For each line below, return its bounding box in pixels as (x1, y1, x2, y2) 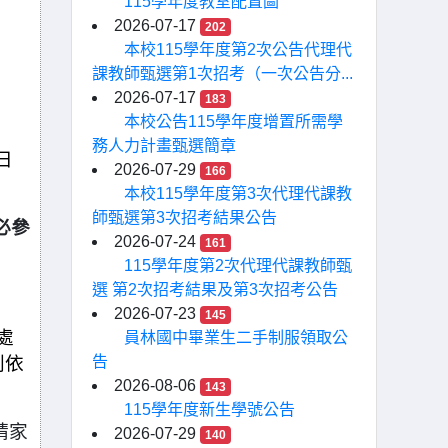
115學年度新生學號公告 (124, 401, 295, 418)
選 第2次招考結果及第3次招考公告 (92, 281, 338, 298)
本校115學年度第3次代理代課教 (124, 185, 352, 202)
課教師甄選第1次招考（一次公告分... (92, 65, 353, 82)
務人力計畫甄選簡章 (92, 137, 236, 154)
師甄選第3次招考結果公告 (92, 209, 277, 226)
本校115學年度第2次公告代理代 (124, 41, 352, 58)
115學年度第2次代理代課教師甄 (124, 257, 352, 274)
